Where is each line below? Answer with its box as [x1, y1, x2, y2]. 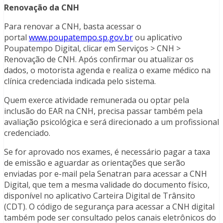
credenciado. [4, 127, 50, 139]
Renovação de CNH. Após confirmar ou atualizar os [4, 54, 194, 65]
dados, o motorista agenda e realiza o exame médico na [4, 65, 211, 76]
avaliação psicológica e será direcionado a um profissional [4, 116, 219, 128]
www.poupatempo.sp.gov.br [29, 32, 133, 43]
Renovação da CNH [4, 2, 83, 13]
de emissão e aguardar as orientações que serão [4, 157, 185, 169]
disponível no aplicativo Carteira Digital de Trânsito [4, 190, 195, 202]
